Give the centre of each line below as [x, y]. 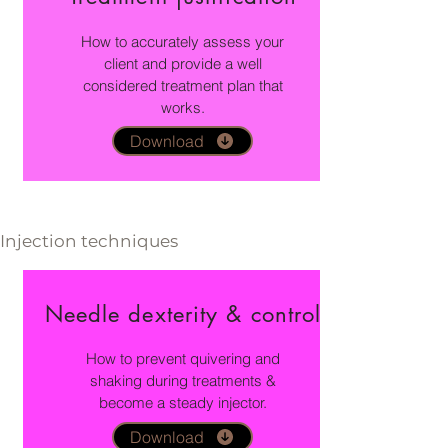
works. [182, 108]
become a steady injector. [182, 403]
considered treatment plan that [182, 86]
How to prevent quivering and [182, 359]
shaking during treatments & [182, 381]
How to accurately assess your [182, 42]
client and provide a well [182, 64]
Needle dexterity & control [183, 314]
